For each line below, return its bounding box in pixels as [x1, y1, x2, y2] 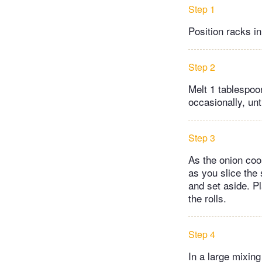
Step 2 [188, 60, 215, 74]
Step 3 [188, 130, 215, 144]
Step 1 [188, 2, 215, 16]
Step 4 [188, 227, 215, 241]
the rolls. [188, 190, 226, 205]
